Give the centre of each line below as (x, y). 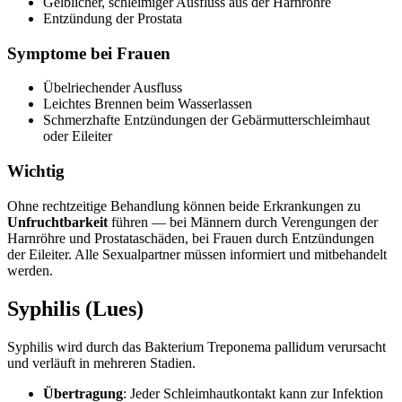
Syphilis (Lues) (75, 308)
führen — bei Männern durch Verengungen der (243, 222)
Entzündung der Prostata (113, 19)
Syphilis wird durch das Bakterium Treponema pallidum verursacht (197, 346)
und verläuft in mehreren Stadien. (101, 363)
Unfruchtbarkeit (57, 222)
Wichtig (36, 171)
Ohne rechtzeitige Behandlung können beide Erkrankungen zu (184, 205)
